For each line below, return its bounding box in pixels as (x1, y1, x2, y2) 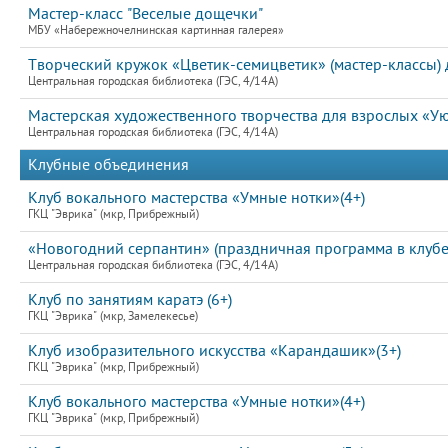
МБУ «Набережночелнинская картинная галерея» (28, 24, 284, 37)
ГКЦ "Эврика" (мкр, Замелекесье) (28, 310, 198, 323)
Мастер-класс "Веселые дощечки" (28, 5, 263, 23)
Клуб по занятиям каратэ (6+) (28, 291, 232, 309)
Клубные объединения (28, 156, 189, 174)
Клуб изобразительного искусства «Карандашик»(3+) (28, 342, 401, 360)
